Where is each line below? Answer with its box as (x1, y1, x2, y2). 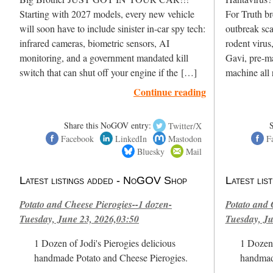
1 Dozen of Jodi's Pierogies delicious (34, 236, 176, 250)
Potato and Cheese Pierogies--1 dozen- (19, 197, 172, 211)
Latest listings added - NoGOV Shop (19, 174, 188, 187)
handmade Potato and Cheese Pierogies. (34, 251, 188, 265)
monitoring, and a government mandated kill (19, 51, 189, 65)
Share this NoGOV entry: (63, 119, 151, 132)
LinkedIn (115, 132, 147, 144)
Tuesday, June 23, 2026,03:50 (19, 212, 140, 226)
